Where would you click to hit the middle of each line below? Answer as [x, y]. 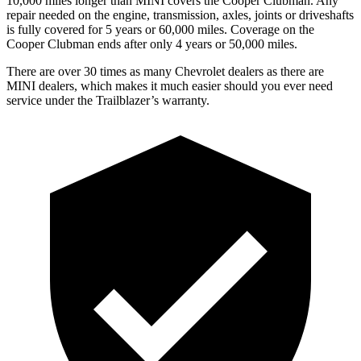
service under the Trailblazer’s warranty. [108, 100]
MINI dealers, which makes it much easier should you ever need [170, 85]
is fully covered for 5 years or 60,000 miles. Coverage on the [160, 29]
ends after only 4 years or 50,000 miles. [196, 44]
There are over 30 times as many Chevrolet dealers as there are [165, 71]
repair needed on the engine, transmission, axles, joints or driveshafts [180, 15]
